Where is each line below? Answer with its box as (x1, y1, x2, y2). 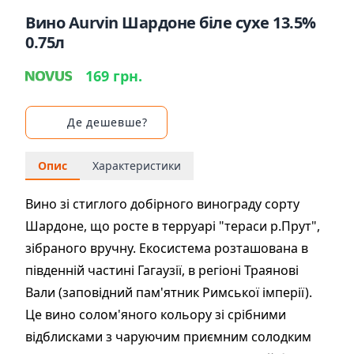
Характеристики (92, 158, 181, 173)
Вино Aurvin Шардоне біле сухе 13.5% (25, 12, 316, 33)
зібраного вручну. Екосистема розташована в (25, 239, 308, 257)
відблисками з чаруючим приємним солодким (25, 328, 311, 345)
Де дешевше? (67, 115, 148, 130)
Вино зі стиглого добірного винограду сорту (25, 195, 299, 213)
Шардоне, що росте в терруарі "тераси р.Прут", (25, 217, 320, 235)
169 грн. (85, 66, 142, 85)
